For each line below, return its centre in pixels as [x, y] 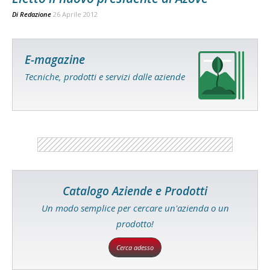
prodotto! [135, 224]
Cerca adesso [135, 247]
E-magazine [55, 60]
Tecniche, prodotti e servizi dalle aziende [105, 77]
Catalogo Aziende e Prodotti [135, 191]
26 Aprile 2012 [75, 14]
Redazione [36, 14]
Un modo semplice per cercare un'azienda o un [135, 208]
